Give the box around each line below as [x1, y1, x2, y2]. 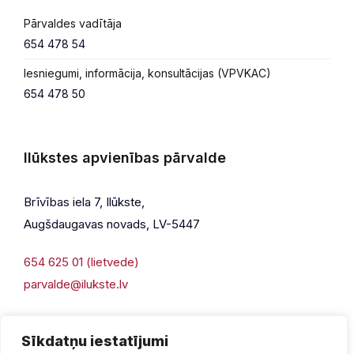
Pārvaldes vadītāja [24, 17, 122, 31]
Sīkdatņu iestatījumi [21, 333, 168, 349]
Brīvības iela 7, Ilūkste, [24, 194, 145, 210]
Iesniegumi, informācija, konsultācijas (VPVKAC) [24, 66, 271, 81]
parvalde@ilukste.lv [24, 277, 128, 292]
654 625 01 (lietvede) [24, 254, 139, 270]
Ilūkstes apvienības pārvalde [24, 149, 226, 167]
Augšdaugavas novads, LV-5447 [24, 217, 200, 232]
